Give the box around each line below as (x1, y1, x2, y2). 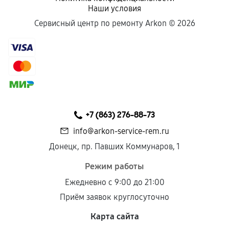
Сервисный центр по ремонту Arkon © (34, 18, 177, 28)
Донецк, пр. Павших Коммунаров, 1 (49, 142, 180, 151)
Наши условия (88, 4, 141, 13)
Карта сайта (90, 211, 139, 222)
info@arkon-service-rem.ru (73, 126, 169, 136)
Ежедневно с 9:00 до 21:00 (64, 177, 165, 187)
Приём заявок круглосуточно (60, 192, 169, 202)
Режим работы (85, 161, 144, 172)
